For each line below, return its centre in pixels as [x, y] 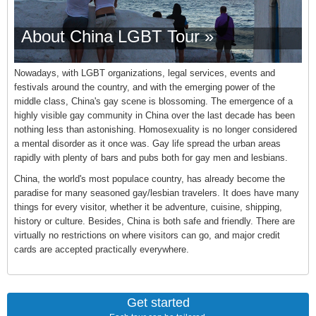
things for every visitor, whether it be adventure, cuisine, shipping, [148, 207]
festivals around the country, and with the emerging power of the [144, 87]
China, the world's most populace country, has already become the [149, 179]
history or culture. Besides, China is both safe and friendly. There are [154, 221]
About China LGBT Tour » [117, 37]
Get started [158, 303]
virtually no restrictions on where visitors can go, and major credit [147, 236]
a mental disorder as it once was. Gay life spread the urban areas [147, 144]
